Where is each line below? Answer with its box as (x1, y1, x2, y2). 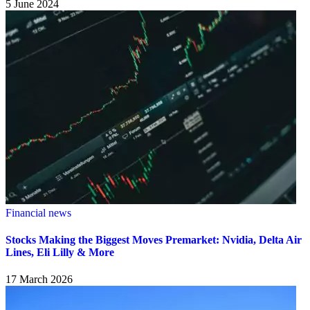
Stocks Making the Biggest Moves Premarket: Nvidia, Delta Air (6, 233, 302, 246)
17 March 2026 (6, 273, 73, 286)
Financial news (6, 206, 71, 219)
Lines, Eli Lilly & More (6, 246, 114, 258)
